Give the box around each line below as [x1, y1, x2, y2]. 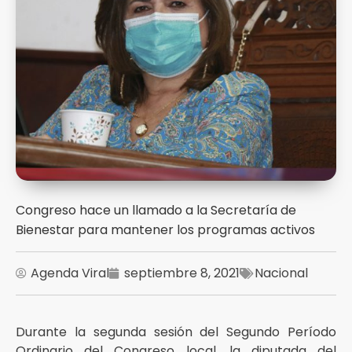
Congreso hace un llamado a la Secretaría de [16, 201, 296, 219]
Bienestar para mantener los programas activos [16, 221, 315, 239]
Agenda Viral [31, 264, 109, 282]
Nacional [255, 264, 308, 282]
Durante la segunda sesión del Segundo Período [16, 323, 336, 341]
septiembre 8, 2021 [124, 264, 240, 282]
